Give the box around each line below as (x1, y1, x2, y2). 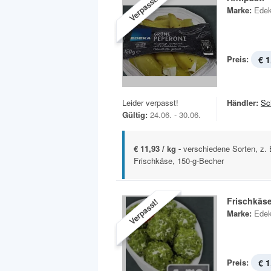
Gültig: (122, 109, 148, 120)
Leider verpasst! (122, 97, 178, 108)
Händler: (227, 97, 258, 108)
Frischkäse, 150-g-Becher (134, 155, 224, 166)
